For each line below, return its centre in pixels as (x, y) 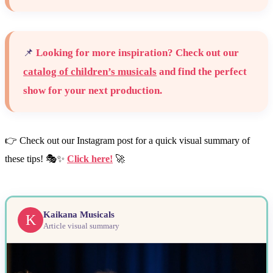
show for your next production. (93, 91)
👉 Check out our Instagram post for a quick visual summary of (127, 141)
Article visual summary (82, 225)
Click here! (90, 159)
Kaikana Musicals (79, 214)
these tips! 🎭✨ (36, 159)
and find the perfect (202, 72)
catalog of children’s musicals (90, 72)
